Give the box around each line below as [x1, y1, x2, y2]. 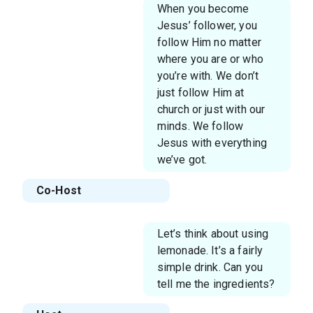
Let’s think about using [156, 227, 269, 240]
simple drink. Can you [156, 261, 263, 274]
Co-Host [36, 184, 82, 197]
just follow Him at [156, 86, 245, 99]
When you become [156, 2, 249, 15]
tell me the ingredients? [156, 277, 275, 291]
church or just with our [156, 103, 265, 116]
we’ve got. [156, 153, 208, 166]
